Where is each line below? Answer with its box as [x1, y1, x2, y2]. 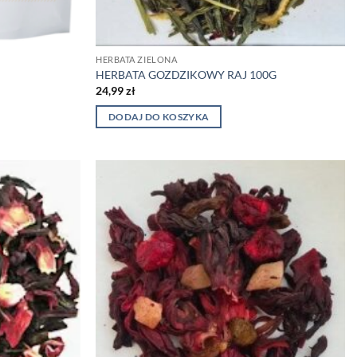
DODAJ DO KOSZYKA [108, 112, 210, 123]
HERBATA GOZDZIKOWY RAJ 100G [96, 68, 277, 82]
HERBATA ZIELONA [96, 53, 178, 65]
